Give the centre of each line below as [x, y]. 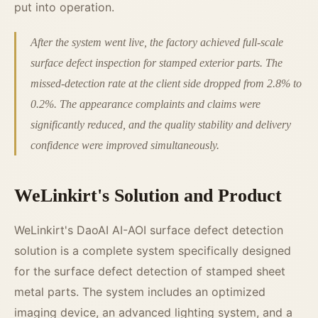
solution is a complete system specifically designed [153, 251]
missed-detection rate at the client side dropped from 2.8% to [166, 84]
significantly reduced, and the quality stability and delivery [161, 125]
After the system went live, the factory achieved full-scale [157, 43]
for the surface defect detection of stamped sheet [150, 272]
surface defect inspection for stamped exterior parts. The [157, 63]
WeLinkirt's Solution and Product [148, 196]
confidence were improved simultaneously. [125, 146]
